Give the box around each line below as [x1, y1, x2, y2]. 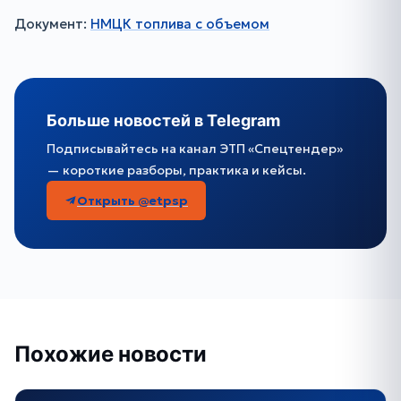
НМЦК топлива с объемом [90, 15, 269, 32]
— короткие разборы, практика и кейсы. [47, 162, 306, 178]
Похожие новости [14, 341, 207, 367]
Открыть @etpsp [77, 192, 188, 209]
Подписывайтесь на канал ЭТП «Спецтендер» [47, 141, 343, 157]
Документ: [14, 15, 90, 32]
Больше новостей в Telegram [47, 111, 280, 130]
